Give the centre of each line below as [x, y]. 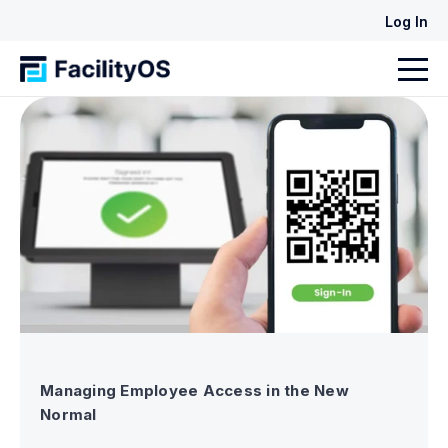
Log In [406, 21]
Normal [68, 415]
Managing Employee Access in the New [194, 391]
